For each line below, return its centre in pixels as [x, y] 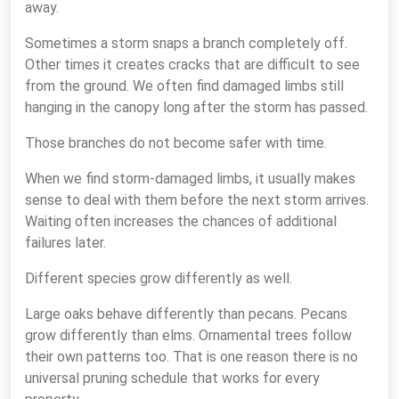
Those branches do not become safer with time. [176, 143]
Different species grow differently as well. [159, 278]
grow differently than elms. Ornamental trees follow [188, 335]
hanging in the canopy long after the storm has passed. [196, 107]
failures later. [65, 243]
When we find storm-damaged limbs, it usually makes [190, 179]
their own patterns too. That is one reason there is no [191, 357]
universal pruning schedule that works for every [172, 378]
